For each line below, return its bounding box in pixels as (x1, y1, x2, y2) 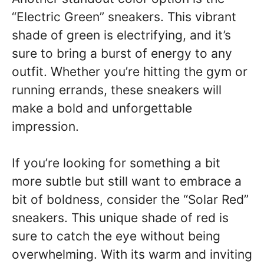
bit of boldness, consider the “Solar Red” (12, 192, 249, 207)
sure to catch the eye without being (12, 229, 220, 243)
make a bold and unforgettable (12, 100, 192, 115)
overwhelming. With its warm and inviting (12, 247, 252, 262)
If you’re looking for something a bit (12, 156, 220, 170)
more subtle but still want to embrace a (12, 174, 242, 189)
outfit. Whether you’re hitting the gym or (12, 64, 247, 79)
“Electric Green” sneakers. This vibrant (12, 9, 236, 24)
